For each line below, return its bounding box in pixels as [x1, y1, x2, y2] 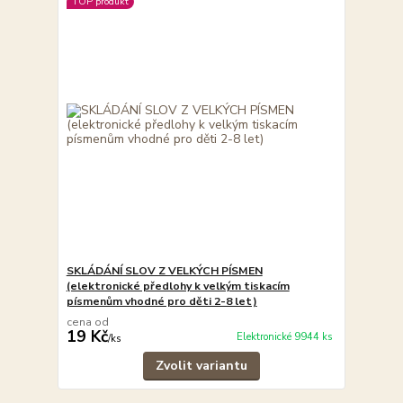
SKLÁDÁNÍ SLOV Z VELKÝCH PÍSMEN [66, 263, 263, 278]
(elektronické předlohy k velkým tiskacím [66, 278, 290, 293]
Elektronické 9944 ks [236, 330, 333, 345]
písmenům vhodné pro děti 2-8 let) [66, 293, 257, 309]
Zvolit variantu [155, 356, 247, 374]
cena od [66, 314, 109, 329]
